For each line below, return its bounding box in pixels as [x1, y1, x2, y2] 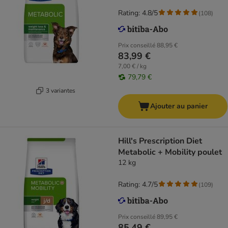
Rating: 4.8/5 [118, 8, 158, 18]
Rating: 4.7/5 [118, 180, 158, 190]
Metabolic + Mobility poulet [118, 147, 222, 158]
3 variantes [45, 86, 75, 95]
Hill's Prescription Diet [118, 135, 202, 147]
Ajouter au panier [150, 101, 208, 111]
